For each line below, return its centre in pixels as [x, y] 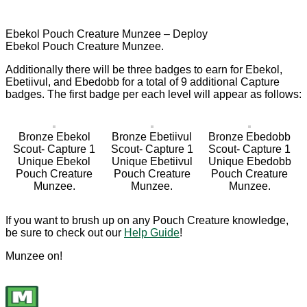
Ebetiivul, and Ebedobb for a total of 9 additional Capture [143, 82]
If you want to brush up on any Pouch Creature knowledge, [147, 220]
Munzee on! [34, 256]
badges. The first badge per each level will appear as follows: [153, 94]
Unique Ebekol [54, 161]
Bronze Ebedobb [250, 137]
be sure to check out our [65, 233]
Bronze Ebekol [54, 137]
